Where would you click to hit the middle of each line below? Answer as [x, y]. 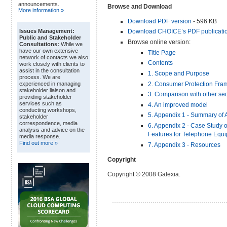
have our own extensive [49, 51]
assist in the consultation [49, 71]
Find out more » [39, 143]
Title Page [162, 52]
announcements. [39, 4]
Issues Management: [47, 31]
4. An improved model [178, 105]
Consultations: [39, 44]
